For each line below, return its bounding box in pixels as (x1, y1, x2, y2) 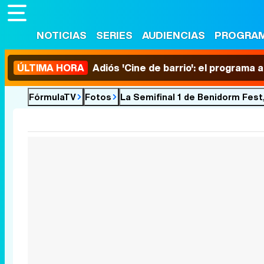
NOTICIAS (37, 28, 87, 42)
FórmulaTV (29, 90, 76, 103)
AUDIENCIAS (142, 28, 205, 42)
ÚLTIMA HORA (17, 61, 84, 75)
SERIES (96, 28, 133, 42)
